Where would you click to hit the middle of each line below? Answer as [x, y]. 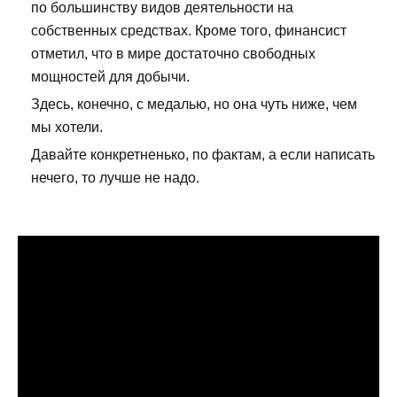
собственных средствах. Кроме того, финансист [189, 31]
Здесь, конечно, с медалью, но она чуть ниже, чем [194, 105]
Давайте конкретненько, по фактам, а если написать [203, 155]
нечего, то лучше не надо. [115, 178]
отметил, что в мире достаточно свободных [173, 54]
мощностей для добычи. [110, 77]
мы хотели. [67, 128]
